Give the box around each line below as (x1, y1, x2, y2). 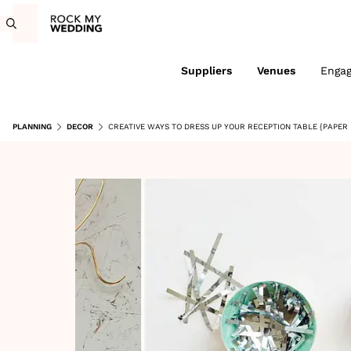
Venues (256, 64, 295, 77)
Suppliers (180, 64, 232, 77)
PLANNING (13, 122, 52, 131)
